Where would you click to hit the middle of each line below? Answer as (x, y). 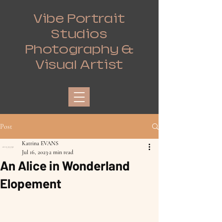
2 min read (61, 152)
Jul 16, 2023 (35, 152)
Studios (79, 34)
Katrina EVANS (40, 143)
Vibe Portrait (79, 19)
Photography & (79, 49)
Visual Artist (79, 65)
